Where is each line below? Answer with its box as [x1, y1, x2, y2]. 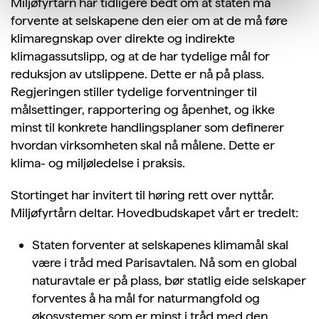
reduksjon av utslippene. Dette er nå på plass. [11, 66, 264, 82]
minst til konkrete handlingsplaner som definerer [11, 120, 284, 135]
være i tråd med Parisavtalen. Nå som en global [32, 255, 297, 271]
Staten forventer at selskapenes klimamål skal [32, 237, 288, 253]
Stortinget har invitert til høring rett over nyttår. [11, 187, 274, 203]
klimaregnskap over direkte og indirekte [11, 31, 235, 46]
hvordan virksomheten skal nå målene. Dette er [11, 137, 275, 153]
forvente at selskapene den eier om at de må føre [11, 13, 288, 28]
